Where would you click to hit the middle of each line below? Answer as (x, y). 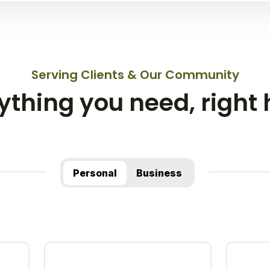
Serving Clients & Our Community (135, 75)
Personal (95, 173)
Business (159, 173)
